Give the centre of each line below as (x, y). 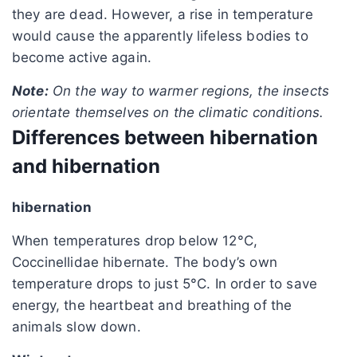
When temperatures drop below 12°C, (135, 240)
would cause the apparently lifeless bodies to (160, 35)
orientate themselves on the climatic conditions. (168, 112)
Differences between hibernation (165, 137)
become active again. (82, 57)
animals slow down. (76, 326)
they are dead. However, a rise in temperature (163, 14)
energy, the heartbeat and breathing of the (152, 305)
